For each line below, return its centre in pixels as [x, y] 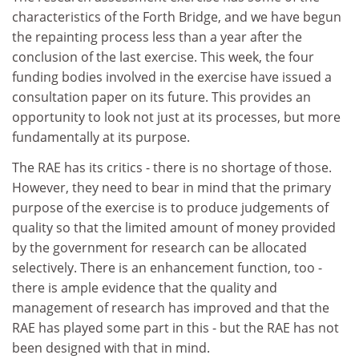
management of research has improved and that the [171, 307]
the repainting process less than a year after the [157, 37]
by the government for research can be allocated [159, 247]
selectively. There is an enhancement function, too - [167, 267]
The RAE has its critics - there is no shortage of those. [172, 167]
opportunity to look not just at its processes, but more [176, 117]
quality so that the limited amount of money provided [174, 227]
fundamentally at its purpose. [101, 137]
